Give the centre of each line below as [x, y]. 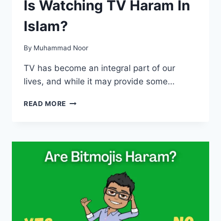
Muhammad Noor [61, 48]
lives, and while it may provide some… [99, 82]
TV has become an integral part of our [99, 68]
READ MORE [45, 104]
